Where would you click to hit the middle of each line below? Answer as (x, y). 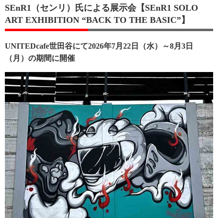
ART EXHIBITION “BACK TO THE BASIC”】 (97, 20)
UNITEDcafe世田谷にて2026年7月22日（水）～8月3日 (99, 46)
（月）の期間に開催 (40, 58)
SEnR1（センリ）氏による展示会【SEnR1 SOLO (101, 8)
